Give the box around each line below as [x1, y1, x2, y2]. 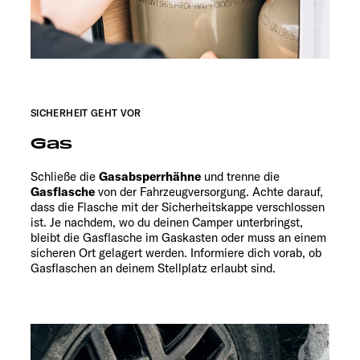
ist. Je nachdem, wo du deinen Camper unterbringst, [31, 215, 303, 231]
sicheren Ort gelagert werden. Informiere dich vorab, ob [31, 245, 321, 261]
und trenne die [201, 169, 280, 185]
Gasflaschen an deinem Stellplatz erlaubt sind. [31, 260, 276, 276]
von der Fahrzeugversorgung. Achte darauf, [95, 184, 323, 200]
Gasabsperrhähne [99, 169, 201, 185]
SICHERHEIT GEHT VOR [31, 107, 141, 120]
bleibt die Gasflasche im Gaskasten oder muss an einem [31, 230, 326, 246]
